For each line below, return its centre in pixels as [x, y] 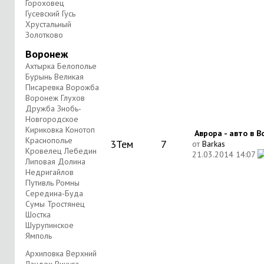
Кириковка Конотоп [60, 130]
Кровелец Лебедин [61, 151]
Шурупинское [49, 225]
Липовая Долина [55, 161]
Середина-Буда [54, 193]
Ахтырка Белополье [61, 66]
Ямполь [39, 236]
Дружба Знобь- [53, 108]
